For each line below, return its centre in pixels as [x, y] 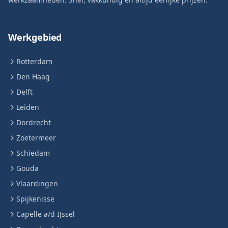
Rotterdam [34, 61]
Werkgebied [35, 37]
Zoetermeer [36, 138]
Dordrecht [34, 122]
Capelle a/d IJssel [46, 214]
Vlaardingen [37, 183]
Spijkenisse [35, 199]
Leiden [28, 107]
